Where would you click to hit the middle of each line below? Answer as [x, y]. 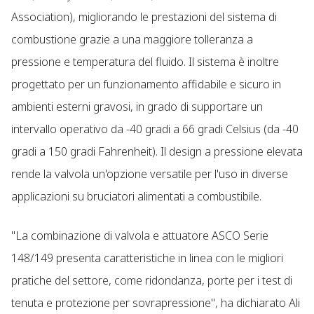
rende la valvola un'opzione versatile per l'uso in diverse [150, 173]
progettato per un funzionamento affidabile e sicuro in [146, 84]
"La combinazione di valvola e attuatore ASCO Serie [140, 235]
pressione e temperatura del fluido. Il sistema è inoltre [145, 61]
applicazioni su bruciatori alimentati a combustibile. [138, 196]
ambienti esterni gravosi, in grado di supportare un [137, 106]
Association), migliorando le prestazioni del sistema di [144, 16]
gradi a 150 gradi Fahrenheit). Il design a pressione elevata [157, 151]
